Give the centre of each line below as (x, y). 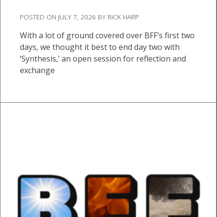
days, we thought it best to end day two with (100, 47)
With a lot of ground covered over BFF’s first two (107, 35)
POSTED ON (39, 16)
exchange (37, 70)
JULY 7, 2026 (77, 16)
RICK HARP (123, 16)
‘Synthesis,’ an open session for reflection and (103, 58)
